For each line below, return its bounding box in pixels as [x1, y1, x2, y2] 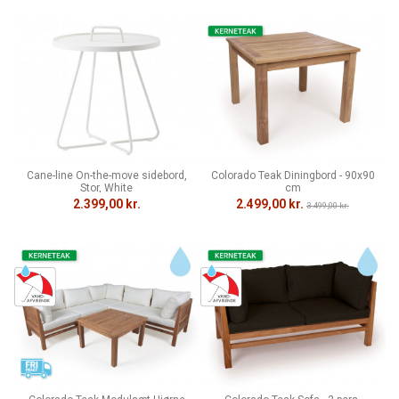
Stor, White [80, 181, 133, 194]
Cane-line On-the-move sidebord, [26, 168, 187, 182]
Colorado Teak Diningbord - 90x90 [210, 168, 375, 182]
